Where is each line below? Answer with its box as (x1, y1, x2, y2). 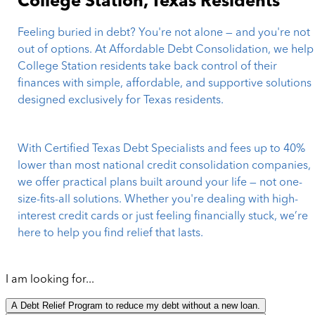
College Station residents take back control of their (18, 61, 278, 73)
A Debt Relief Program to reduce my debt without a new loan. (11, 300, 260, 311)
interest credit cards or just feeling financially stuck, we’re (18, 211, 309, 223)
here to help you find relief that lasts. (18, 228, 204, 240)
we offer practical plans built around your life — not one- (18, 177, 303, 189)
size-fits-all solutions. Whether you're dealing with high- (18, 194, 299, 206)
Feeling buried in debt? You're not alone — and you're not (18, 27, 311, 39)
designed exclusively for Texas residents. (18, 95, 224, 107)
